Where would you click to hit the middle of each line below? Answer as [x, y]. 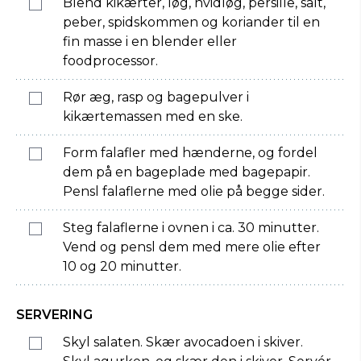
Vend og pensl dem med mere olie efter [192, 247]
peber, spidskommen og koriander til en [191, 22]
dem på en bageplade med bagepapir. [187, 172]
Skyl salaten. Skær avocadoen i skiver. [183, 342]
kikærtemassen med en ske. [153, 116]
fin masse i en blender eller [150, 41]
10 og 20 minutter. [122, 266]
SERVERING [54, 315]
